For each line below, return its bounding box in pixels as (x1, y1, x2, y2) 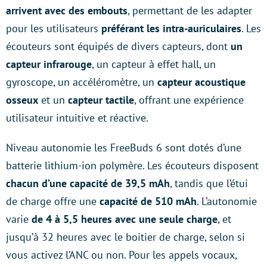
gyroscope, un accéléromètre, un (6, 75, 157, 89)
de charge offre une (6, 194, 100, 208)
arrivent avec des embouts (6, 4, 128, 17)
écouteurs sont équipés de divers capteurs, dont (6, 39, 231, 53)
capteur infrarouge (6, 57, 92, 71)
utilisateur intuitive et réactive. (6, 111, 148, 125)
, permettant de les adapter (128, 4, 252, 17)
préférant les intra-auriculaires (101, 21, 241, 35)
